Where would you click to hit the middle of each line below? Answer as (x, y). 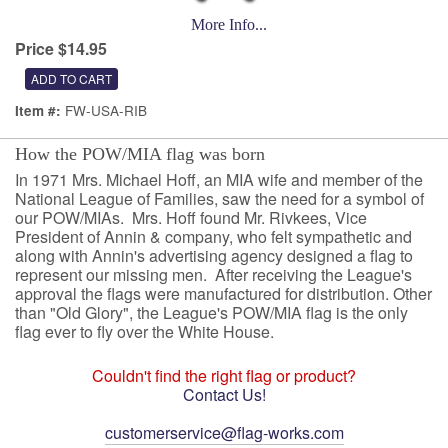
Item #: (40, 110)
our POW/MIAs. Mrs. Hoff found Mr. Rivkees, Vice (191, 217)
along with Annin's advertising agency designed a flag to (214, 255)
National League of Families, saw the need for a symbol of (219, 198)
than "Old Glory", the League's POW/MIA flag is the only (211, 312)
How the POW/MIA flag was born (140, 154)
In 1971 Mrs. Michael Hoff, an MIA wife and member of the (219, 179)
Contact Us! (224, 394)
